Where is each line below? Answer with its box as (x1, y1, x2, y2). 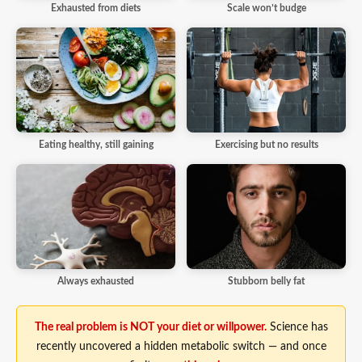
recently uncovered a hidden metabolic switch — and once (36, 340, 326, 352)
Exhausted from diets (51, 4, 141, 13)
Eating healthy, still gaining (38, 141, 154, 149)
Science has (266, 321, 328, 333)
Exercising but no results (214, 141, 318, 149)
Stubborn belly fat (228, 277, 305, 286)
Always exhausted (57, 277, 134, 286)
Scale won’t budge (226, 4, 306, 13)
